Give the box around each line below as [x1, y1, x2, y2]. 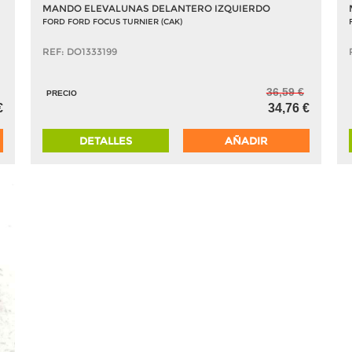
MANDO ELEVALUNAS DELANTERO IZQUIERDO [42, 2, 270, 14]
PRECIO [46, 88, 77, 97]
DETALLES [79, 134, 133, 147]
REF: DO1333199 [42, 45, 117, 57]
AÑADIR [225, 134, 268, 147]
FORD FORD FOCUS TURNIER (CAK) [42, 16, 182, 27]
